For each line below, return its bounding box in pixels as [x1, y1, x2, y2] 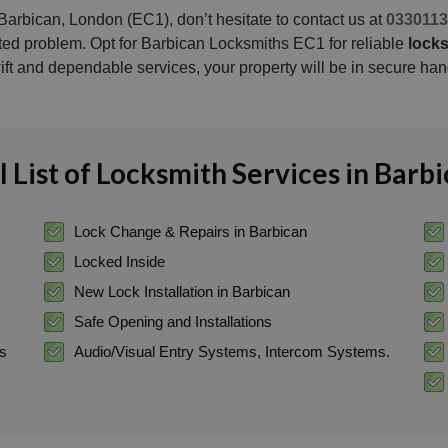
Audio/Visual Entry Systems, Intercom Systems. [73, 342, 390, 360]
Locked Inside [73, 252, 165, 270]
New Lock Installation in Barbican [73, 282, 290, 300]
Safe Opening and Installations [73, 312, 272, 330]
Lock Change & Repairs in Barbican [73, 222, 307, 240]
